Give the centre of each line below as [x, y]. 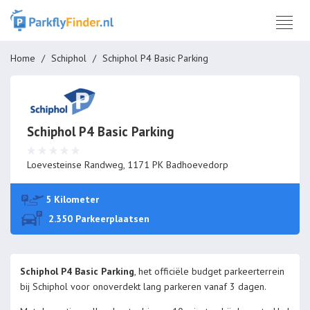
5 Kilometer [72, 200]
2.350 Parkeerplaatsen [99, 219]
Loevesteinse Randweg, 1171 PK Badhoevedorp [128, 164]
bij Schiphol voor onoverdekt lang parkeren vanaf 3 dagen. [143, 287]
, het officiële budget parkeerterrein [209, 272]
